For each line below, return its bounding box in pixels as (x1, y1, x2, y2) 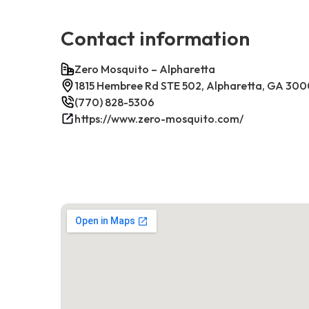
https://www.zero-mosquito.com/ (74, 111, 243, 126)
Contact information (61, 25, 250, 50)
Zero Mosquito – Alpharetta (74, 61, 215, 76)
